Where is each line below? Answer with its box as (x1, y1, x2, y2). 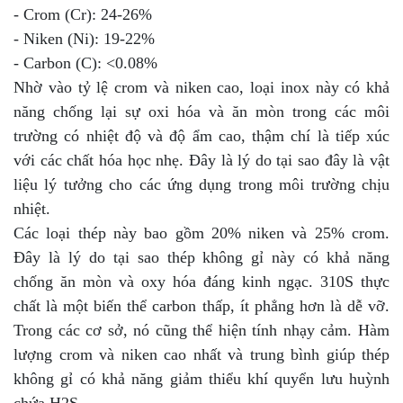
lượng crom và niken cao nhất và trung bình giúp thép (13, 345, 390, 363)
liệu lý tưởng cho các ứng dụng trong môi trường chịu (13, 175, 390, 193)
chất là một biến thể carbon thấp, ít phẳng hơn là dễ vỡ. (13, 296, 390, 315)
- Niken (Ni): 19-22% (13, 29, 155, 48)
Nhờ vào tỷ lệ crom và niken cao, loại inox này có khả (13, 77, 390, 96)
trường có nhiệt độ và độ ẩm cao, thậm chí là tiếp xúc (13, 126, 390, 145)
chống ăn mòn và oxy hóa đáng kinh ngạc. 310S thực (13, 272, 390, 291)
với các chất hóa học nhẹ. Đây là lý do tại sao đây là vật (13, 150, 390, 169)
